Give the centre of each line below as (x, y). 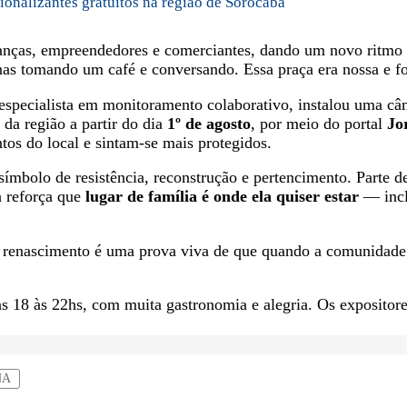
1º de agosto (209, 123)
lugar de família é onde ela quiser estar (222, 197)
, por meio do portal (319, 123)
